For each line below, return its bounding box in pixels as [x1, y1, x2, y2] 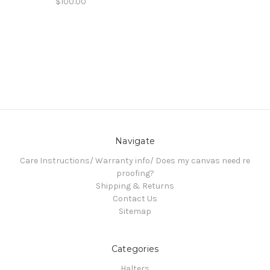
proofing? [116, 168, 154, 179]
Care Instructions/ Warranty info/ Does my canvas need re [20, 155, 250, 166]
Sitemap [119, 206, 151, 217]
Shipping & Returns [96, 181, 174, 192]
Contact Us [113, 193, 157, 204]
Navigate [115, 136, 155, 147]
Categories [111, 243, 159, 255]
